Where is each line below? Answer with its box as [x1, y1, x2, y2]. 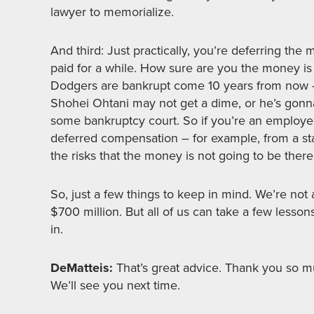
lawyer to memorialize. [50, 3, 174, 21]
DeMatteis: [50, 259, 113, 277]
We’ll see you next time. [50, 276, 180, 294]
